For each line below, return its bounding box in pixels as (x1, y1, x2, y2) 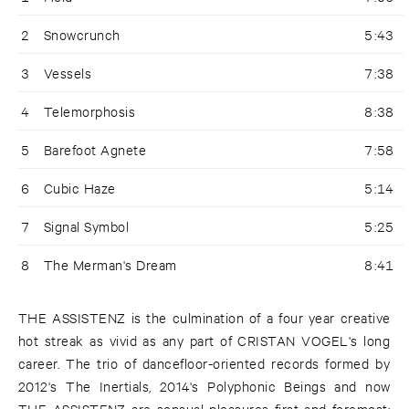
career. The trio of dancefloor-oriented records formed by (18, 354, 391, 372)
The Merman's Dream (44, 256, 177, 274)
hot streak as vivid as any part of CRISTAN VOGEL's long (18, 331, 391, 350)
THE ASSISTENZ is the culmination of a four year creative (18, 309, 391, 327)
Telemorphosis (44, 102, 136, 121)
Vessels (44, 64, 92, 82)
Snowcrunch (44, 26, 121, 44)
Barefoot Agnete (44, 141, 147, 159)
